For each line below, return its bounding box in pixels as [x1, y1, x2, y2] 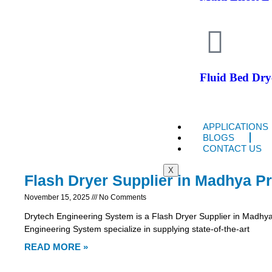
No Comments [97, 193, 146, 202]
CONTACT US [203, 143, 262, 154]
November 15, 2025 [24, 193, 92, 202]
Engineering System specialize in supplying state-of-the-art [24, 224, 250, 234]
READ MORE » [24, 242, 88, 253]
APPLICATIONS [203, 121, 269, 132]
